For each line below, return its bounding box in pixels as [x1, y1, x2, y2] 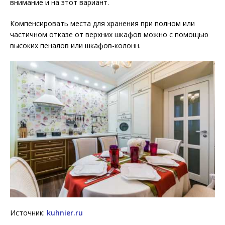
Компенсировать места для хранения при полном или [10, 18, 195, 28]
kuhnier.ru [47, 208, 83, 218]
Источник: [10, 208, 47, 218]
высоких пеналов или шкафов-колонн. [10, 40, 141, 50]
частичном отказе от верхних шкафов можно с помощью [10, 29, 208, 39]
